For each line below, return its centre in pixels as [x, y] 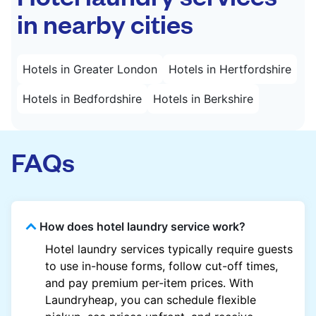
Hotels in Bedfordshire [82, 98]
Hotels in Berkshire [203, 98]
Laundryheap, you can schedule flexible [151, 299]
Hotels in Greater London [90, 69]
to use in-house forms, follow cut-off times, [162, 266]
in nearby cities [105, 23]
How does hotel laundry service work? [142, 226]
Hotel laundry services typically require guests [169, 249]
